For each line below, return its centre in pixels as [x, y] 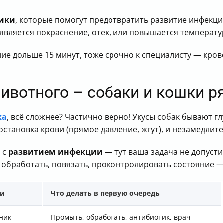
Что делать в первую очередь [105, 193]
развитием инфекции [56, 152]
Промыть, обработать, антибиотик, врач [121, 217]
